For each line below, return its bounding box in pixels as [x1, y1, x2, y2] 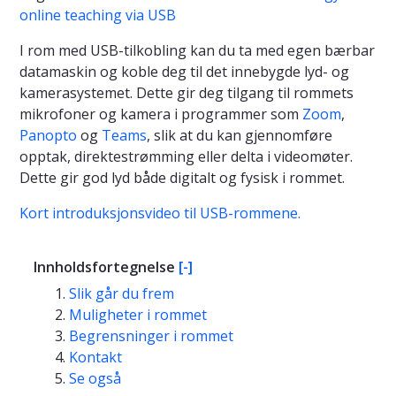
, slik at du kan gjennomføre [147, 126, 332, 146]
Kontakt [69, 347, 122, 368]
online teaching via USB [19, 5, 176, 26]
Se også [69, 369, 121, 389]
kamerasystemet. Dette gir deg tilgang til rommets [19, 83, 354, 103]
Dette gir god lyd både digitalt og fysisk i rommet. [19, 168, 345, 188]
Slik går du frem [69, 284, 174, 304]
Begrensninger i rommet [69, 326, 233, 346]
